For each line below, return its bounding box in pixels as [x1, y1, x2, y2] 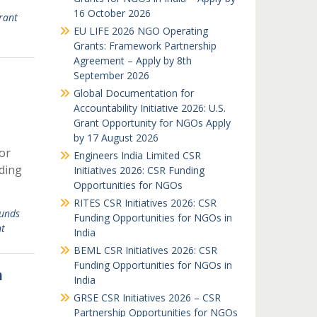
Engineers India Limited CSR [73, 149, 201, 162]
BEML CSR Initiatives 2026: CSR [73, 243, 217, 257]
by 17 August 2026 [73, 131, 158, 144]
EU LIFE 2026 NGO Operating [73, 24, 208, 38]
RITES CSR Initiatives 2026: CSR [73, 196, 217, 209]
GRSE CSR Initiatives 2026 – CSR [73, 291, 221, 304]
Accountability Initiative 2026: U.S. [73, 101, 226, 115]
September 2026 [73, 69, 149, 82]
